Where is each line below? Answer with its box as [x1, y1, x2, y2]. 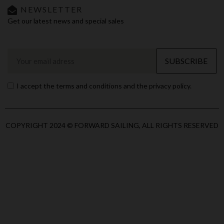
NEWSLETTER [20, 4, 82, 14]
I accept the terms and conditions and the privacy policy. [16, 81, 191, 90]
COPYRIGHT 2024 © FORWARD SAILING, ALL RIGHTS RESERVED [5, 120, 218, 129]
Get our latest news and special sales [7, 16, 124, 25]
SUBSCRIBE [165, 56, 208, 66]
